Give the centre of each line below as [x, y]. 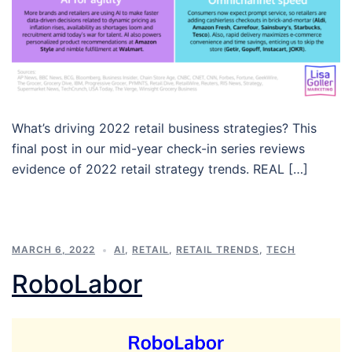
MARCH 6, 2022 [53, 249]
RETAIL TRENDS [218, 249]
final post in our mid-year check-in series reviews [158, 148]
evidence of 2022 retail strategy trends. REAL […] [160, 169]
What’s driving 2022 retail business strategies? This [164, 128]
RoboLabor [77, 284]
